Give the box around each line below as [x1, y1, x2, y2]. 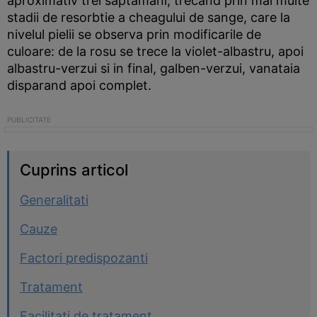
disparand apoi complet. [7, 78, 151, 93]
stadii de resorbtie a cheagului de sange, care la [7, 10, 290, 25]
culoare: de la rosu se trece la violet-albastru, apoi [7, 44, 304, 59]
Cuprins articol [20, 161, 128, 179]
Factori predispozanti [20, 250, 148, 265]
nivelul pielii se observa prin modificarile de [7, 27, 261, 42]
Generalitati [20, 192, 88, 207]
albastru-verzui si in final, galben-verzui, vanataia [7, 61, 300, 76]
